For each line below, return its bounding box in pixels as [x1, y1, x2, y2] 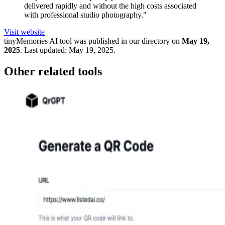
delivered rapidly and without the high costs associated [24, 2, 196, 11]
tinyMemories [4, 37, 48, 46]
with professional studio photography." [24, 11, 147, 20]
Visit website [4, 28, 45, 37]
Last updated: [24, 46, 67, 55]
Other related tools [4, 65, 102, 78]
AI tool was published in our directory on [48, 37, 180, 46]
